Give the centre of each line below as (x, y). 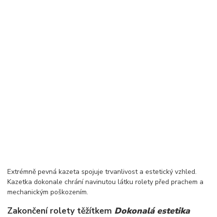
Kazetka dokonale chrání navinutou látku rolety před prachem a (105, 182)
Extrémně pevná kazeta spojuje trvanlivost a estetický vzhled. (102, 171)
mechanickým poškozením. (49, 192)
